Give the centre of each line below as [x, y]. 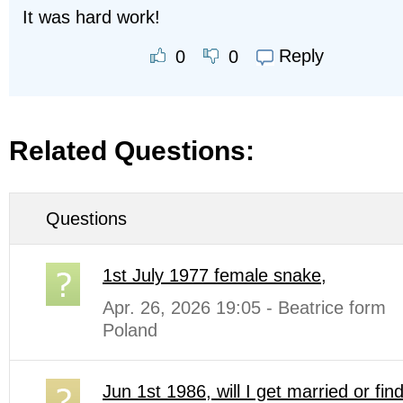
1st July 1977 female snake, [215, 276]
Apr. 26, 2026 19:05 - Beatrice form [244, 308]
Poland [130, 331]
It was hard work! [91, 17]
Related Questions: [132, 151]
